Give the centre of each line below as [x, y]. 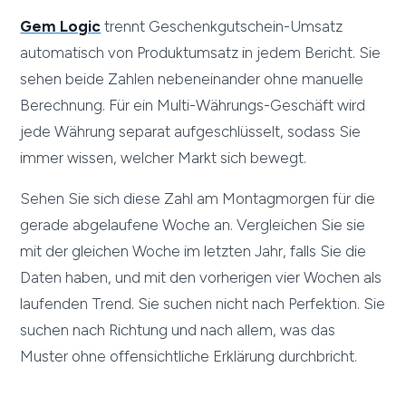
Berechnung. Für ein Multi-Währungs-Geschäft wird [193, 106]
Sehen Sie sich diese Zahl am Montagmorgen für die [198, 199]
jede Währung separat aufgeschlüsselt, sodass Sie [191, 132]
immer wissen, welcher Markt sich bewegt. [164, 158]
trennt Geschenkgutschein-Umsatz [222, 27]
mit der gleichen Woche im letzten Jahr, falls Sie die [193, 251]
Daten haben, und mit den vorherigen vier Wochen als [201, 278]
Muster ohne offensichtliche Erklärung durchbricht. [189, 357]
